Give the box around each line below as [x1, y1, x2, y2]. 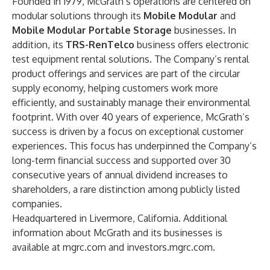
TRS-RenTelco [66, 39, 134, 51]
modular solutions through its [12, 10, 143, 22]
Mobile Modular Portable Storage [12, 24, 174, 36]
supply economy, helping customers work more [12, 82, 218, 94]
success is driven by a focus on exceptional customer [12, 125, 243, 137]
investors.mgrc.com [127, 241, 213, 253]
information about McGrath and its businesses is [12, 227, 222, 239]
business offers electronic [137, 39, 249, 51]
